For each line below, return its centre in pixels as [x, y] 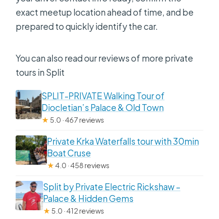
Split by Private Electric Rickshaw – [112, 186]
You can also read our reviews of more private [105, 58]
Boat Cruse [69, 153]
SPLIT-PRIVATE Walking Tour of [103, 96]
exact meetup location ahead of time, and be [105, 12]
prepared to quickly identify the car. [87, 26]
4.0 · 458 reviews [82, 165]
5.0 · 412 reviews [77, 210]
